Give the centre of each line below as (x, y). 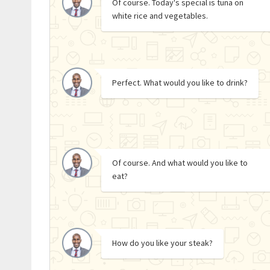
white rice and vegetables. (160, 15)
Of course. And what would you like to (180, 162)
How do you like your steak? (162, 243)
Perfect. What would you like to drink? (180, 82)
